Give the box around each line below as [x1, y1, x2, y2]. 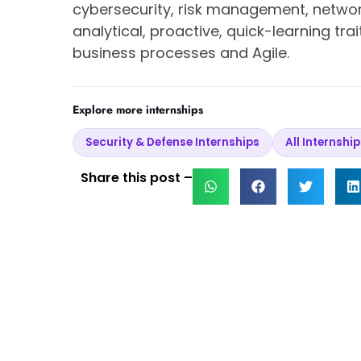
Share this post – [81, 168, 193, 188]
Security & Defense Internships [85, 135, 259, 151]
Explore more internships [73, 102, 203, 118]
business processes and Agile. [73, 43, 289, 64]
